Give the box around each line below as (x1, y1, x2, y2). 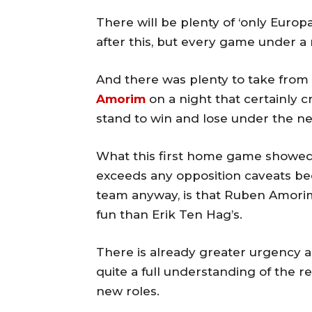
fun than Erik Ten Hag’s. (96, 208, 242, 222)
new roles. (96, 284, 159, 299)
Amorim (96, 92, 146, 107)
